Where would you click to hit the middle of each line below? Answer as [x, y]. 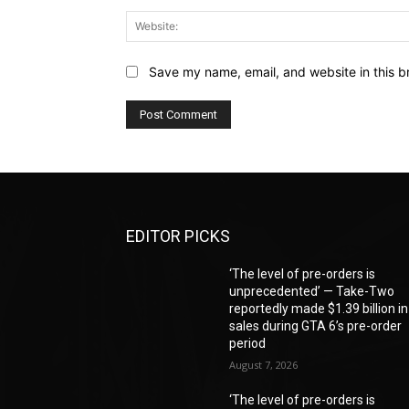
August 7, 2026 [264, 365]
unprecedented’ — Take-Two [312, 292]
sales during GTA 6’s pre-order [316, 326]
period [248, 344]
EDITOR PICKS [178, 236]
